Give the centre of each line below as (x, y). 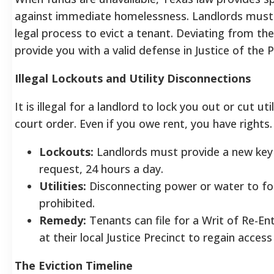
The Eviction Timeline (74, 265)
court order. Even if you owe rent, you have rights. (143, 123)
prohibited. (67, 203)
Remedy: (63, 220)
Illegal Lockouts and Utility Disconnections (133, 78)
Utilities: (63, 186)
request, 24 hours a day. (101, 168)
